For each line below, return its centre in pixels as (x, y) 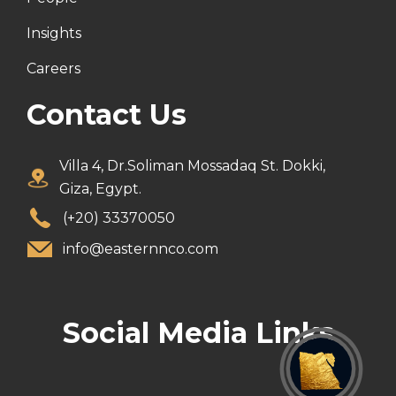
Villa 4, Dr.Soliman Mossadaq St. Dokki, (192, 166)
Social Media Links (198, 333)
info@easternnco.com (141, 249)
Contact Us (107, 114)
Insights (54, 33)
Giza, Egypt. (100, 189)
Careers (53, 69)
